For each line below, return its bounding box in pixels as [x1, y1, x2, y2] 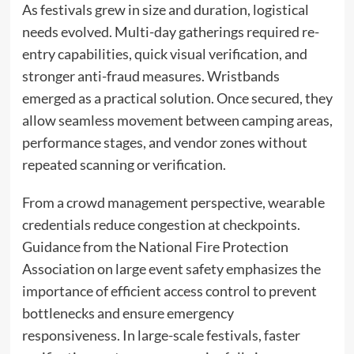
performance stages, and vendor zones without [21, 133, 307, 151]
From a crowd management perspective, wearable [21, 193, 325, 211]
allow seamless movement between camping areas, [21, 111, 333, 129]
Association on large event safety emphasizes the [21, 259, 321, 277]
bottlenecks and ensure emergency [21, 303, 234, 322]
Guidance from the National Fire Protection [21, 237, 288, 255]
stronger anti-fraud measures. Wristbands [21, 66, 280, 85]
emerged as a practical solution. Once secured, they [21, 88, 333, 107]
